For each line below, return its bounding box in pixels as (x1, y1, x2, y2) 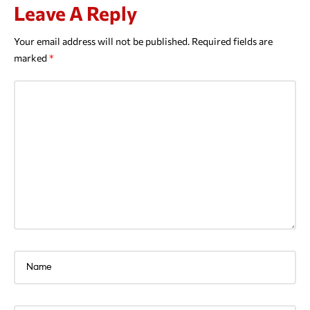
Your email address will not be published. (14, 35, 190, 47)
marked (14, 51, 49, 64)
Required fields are (192, 35, 273, 47)
